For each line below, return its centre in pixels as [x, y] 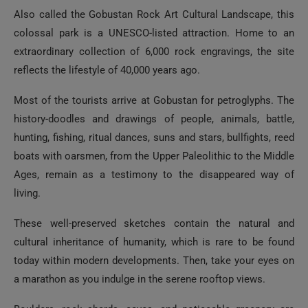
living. [27, 193]
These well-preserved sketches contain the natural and [154, 223]
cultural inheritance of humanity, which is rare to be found [154, 242]
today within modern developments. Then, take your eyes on [154, 261]
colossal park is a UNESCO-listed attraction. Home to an [154, 33]
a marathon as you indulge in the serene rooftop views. [140, 279]
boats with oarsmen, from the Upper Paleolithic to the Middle [154, 156]
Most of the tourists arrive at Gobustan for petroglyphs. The [154, 100]
